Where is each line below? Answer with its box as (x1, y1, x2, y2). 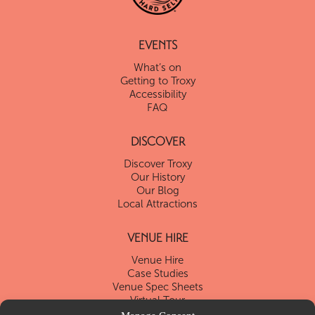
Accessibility (129, 88, 186, 101)
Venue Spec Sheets (112, 281, 203, 293)
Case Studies (127, 267, 188, 280)
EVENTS (138, 41, 177, 53)
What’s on (134, 61, 181, 74)
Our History (130, 171, 185, 184)
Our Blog (136, 184, 179, 197)
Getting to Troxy (120, 75, 195, 87)
